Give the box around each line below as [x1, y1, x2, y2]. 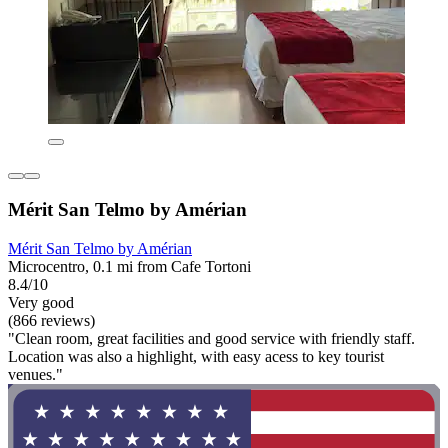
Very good [8, 293, 74, 311]
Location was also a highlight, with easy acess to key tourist [8, 347, 384, 365]
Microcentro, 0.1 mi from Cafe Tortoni [8, 257, 251, 275]
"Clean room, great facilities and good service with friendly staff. [8, 329, 415, 347]
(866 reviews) [8, 311, 95, 329]
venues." [8, 365, 63, 383]
